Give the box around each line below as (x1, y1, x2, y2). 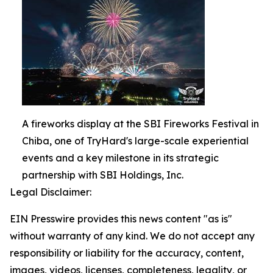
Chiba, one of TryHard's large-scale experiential (22, 134, 249, 147)
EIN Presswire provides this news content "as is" (10, 212, 232, 225)
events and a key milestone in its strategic (22, 151, 219, 164)
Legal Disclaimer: (10, 185, 91, 198)
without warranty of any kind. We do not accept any (10, 229, 255, 242)
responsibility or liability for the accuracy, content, (10, 246, 244, 259)
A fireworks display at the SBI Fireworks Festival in (22, 117, 259, 130)
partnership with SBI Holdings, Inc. (22, 168, 183, 181)
